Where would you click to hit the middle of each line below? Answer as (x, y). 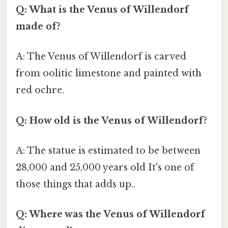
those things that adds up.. (76, 184)
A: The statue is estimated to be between (108, 150)
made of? (38, 27)
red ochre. (40, 90)
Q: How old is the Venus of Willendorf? (111, 120)
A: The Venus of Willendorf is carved (101, 57)
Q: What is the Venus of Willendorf (102, 10)
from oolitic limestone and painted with (109, 74)
